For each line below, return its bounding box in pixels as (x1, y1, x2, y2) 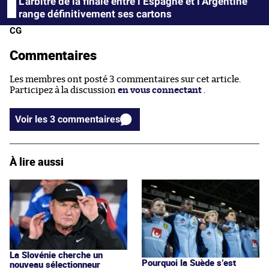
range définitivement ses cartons (19, 7, 172, 20)
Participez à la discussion (10, 85, 118, 95)
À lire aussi (10, 154, 64, 169)
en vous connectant (118, 85, 202, 95)
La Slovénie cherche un (10, 248, 103, 261)
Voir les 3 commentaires (58, 113, 120, 125)
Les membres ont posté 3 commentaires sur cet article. (10, 74, 241, 84)
